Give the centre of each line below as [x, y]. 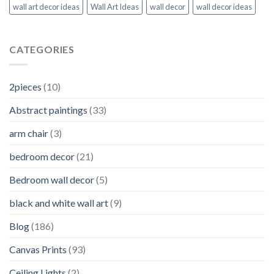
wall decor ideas [224, 7]
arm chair [29, 133]
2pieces [25, 86]
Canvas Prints [38, 249]
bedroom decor [42, 156]
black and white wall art [59, 202]
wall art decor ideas [46, 7]
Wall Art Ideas [115, 7]
